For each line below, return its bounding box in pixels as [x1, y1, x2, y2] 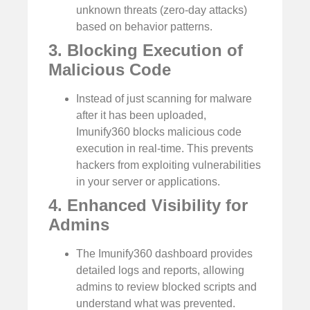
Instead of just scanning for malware [76, 93, 252, 105]
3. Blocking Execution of [48, 41, 243, 60]
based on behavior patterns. [76, 21, 212, 33]
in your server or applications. [76, 176, 220, 188]
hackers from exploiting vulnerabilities [76, 159, 261, 172]
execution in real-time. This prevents [76, 143, 253, 155]
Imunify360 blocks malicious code [76, 126, 241, 138]
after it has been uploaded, [76, 109, 206, 122]
